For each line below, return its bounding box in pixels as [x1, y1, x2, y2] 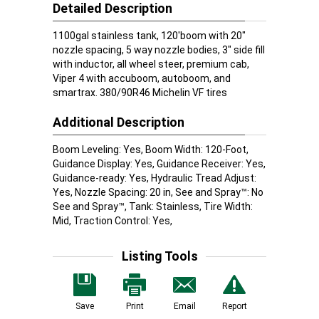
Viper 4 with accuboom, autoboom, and [53, 73, 231, 84]
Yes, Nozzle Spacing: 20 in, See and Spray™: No [53, 187, 263, 198]
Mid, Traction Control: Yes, [53, 215, 172, 226]
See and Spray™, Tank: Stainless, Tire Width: [53, 201, 253, 212]
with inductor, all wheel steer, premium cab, [53, 58, 249, 70]
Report [221, 301, 247, 311]
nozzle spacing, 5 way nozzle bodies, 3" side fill [53, 44, 265, 56]
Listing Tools [121, 249, 198, 263]
